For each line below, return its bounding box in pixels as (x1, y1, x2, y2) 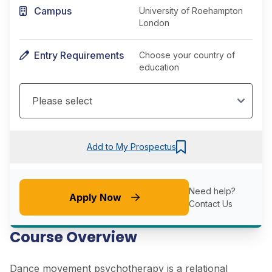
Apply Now (69, 191, 121, 203)
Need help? (189, 185, 236, 196)
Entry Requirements (34, 49, 124, 62)
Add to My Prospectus (86, 141, 176, 152)
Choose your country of (139, 50, 235, 61)
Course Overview (10, 226, 137, 247)
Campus (34, 5, 72, 18)
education (139, 62, 179, 73)
